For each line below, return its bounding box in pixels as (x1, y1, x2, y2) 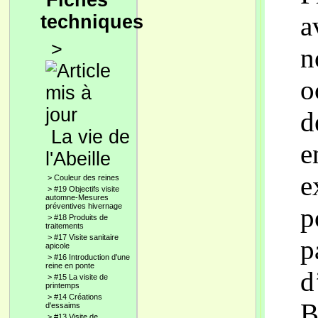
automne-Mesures (45, 193, 109, 202)
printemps (45, 281, 79, 290)
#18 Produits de (54, 213, 108, 221)
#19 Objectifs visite (54, 185, 119, 193)
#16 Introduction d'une (54, 253, 130, 261)
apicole (45, 241, 70, 250)
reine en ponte (45, 261, 94, 270)
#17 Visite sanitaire (54, 233, 119, 241)
